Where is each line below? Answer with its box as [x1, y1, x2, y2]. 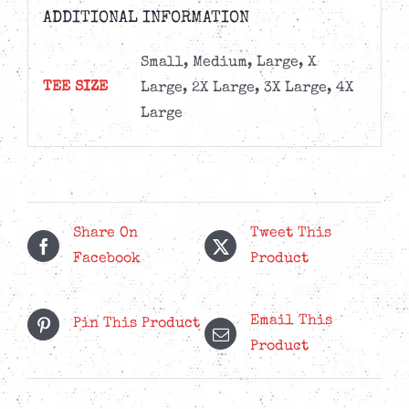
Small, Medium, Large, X [140, 56, 316, 71]
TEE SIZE [42, 80, 108, 96]
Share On [73, 225, 138, 241]
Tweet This [250, 225, 331, 241]
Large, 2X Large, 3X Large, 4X [140, 81, 353, 97]
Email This [250, 313, 332, 329]
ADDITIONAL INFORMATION [42, 10, 249, 27]
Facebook [73, 251, 141, 267]
